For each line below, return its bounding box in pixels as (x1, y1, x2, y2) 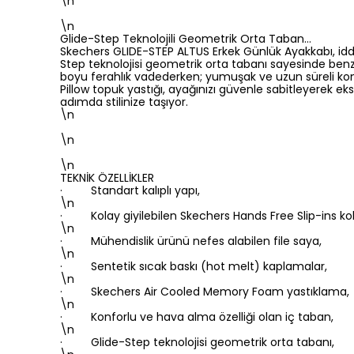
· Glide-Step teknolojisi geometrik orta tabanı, (60, 334, 334, 350)
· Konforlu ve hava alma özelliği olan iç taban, (60, 309, 333, 325)
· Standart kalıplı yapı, (60, 183, 200, 198)
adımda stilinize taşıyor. (60, 94, 188, 110)
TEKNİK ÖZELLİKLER (60, 170, 154, 186)
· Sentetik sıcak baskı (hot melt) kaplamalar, (60, 258, 327, 274)
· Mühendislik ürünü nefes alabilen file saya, (60, 233, 322, 249)
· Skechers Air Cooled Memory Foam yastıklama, (60, 284, 349, 299)
